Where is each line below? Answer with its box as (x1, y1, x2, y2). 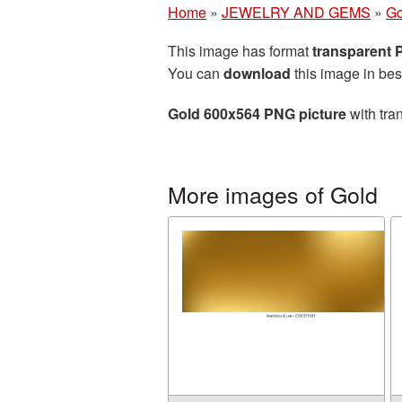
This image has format (168, 40, 312, 61)
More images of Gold (168, 178, 378, 210)
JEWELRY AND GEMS (222, 2, 371, 22)
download (223, 63, 291, 83)
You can (168, 63, 223, 83)
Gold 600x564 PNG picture (168, 103, 346, 124)
